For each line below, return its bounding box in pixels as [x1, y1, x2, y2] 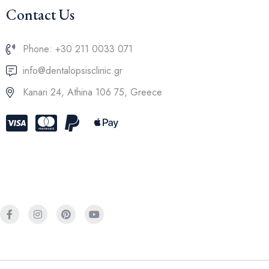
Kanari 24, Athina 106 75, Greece [22, 85, 162, 100]
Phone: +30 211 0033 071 [22, 42, 133, 56]
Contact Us [6, 5, 74, 25]
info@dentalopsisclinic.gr [22, 64, 122, 78]
